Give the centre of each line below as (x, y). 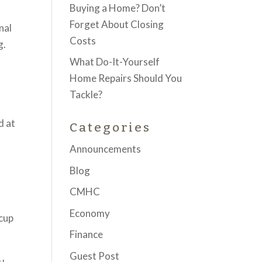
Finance (87, 234)
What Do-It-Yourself (115, 62)
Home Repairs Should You (126, 78)
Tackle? (86, 94)
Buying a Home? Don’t (118, 8)
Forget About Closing (117, 24)
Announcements (106, 149)
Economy (90, 213)
